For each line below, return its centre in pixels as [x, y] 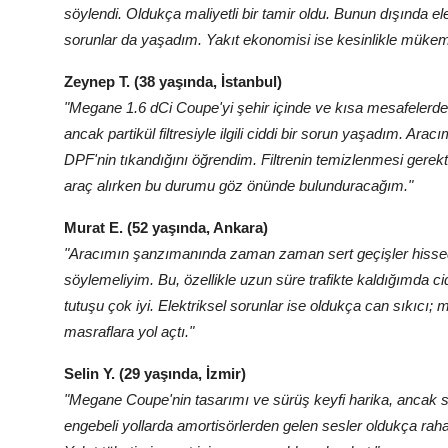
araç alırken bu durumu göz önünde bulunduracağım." [238, 186]
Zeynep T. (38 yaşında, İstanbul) [173, 82]
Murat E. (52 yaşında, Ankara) [166, 228]
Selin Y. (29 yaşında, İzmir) [155, 374]
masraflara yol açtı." [129, 332]
